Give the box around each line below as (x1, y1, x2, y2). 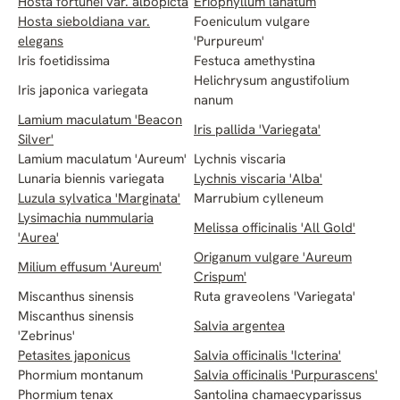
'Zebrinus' (18, 330, 75, 345)
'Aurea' (18, 232, 59, 246)
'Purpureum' (194, 36, 264, 50)
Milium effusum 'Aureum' (18, 262, 162, 276)
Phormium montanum (18, 370, 143, 384)
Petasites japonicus (18, 350, 130, 364)
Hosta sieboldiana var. (18, 16, 150, 30)
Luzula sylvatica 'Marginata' (18, 193, 180, 207)
